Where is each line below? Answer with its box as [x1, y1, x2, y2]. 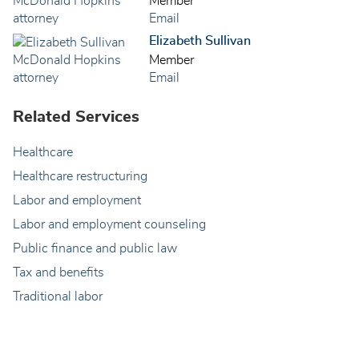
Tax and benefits [13, 265, 104, 279]
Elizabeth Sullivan [149, 34, 251, 48]
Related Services [13, 108, 139, 125]
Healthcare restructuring [13, 169, 147, 183]
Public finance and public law [13, 241, 177, 255]
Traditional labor [13, 289, 103, 303]
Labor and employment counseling [13, 217, 206, 231]
